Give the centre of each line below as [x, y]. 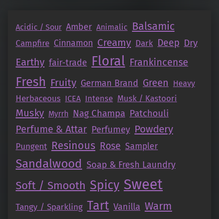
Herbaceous [38, 99]
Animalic [112, 27]
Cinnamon [73, 44]
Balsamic [153, 27]
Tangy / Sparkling [49, 207]
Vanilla [127, 207]
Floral [108, 61]
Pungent [31, 147]
